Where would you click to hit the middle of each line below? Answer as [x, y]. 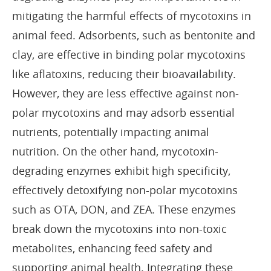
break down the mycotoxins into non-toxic [119, 228]
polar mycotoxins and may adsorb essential [123, 112]
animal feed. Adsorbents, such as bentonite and [134, 35]
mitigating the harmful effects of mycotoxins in [132, 15]
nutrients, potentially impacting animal [111, 132]
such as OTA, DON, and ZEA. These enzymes [124, 209]
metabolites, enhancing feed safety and [112, 248]
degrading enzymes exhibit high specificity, [121, 170]
